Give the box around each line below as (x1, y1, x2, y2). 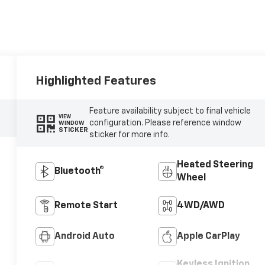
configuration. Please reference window (89, 119, 241, 128)
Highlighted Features (35, 75, 157, 88)
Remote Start (54, 201, 118, 211)
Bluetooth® (54, 167, 105, 177)
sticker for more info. (89, 131, 170, 140)
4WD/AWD (176, 201, 225, 211)
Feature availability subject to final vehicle (89, 107, 251, 116)
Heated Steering (176, 160, 253, 170)
